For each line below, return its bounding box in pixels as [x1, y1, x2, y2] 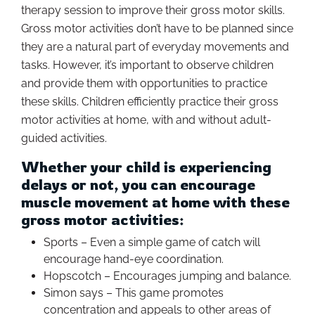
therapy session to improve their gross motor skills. [21, 3, 285, 17]
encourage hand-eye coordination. [44, 252, 224, 266]
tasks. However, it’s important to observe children [21, 58, 274, 72]
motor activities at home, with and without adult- [21, 112, 271, 127]
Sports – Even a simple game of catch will [44, 235, 260, 249]
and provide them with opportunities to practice [21, 76, 267, 90]
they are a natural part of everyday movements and [21, 39, 289, 53]
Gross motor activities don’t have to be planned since [21, 21, 293, 35]
